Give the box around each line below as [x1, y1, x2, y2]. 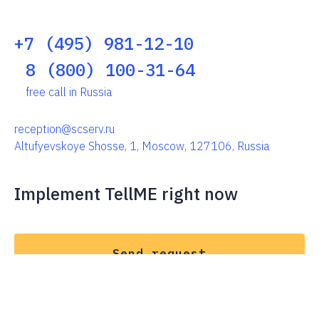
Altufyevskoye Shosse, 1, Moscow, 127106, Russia [14, 139, 270, 154]
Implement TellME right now [14, 182, 238, 206]
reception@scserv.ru [14, 122, 115, 137]
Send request [113, 246, 206, 261]
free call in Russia [26, 85, 113, 100]
